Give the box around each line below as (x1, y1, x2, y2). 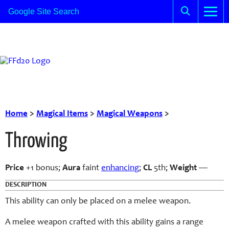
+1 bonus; (24, 164, 62, 173)
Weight (170, 164, 197, 173)
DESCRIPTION (5, 181, 47, 189)
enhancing (101, 164, 139, 173)
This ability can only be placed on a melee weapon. (5, 197, 191, 206)
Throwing (5, 131, 67, 152)
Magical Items (36, 110, 88, 119)
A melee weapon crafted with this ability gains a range (5, 218, 203, 227)
